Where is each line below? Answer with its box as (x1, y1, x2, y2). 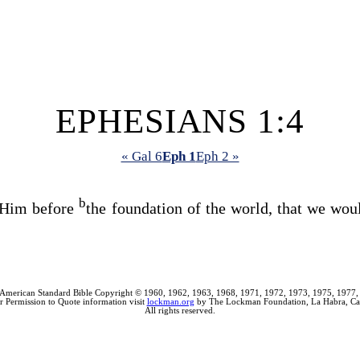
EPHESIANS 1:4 (55, 102, 305, 140)
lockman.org (146, 297, 194, 306)
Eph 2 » (195, 149, 239, 165)
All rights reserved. (145, 305, 215, 315)
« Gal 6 (121, 149, 162, 165)
